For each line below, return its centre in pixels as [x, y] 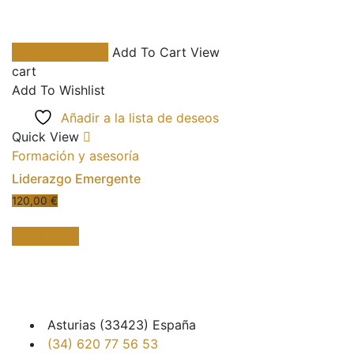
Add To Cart [149, 52]
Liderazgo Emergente [76, 179]
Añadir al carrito [60, 52]
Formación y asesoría [75, 156]
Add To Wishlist [58, 90]
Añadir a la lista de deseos [140, 118]
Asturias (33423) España [122, 324]
